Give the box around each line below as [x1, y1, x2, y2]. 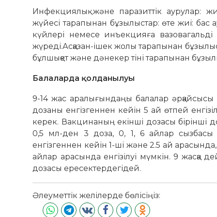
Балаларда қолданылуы [32, 73, 135, 83]
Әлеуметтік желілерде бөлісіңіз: [32, 191, 161, 201]
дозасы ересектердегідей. [32, 163, 141, 173]
